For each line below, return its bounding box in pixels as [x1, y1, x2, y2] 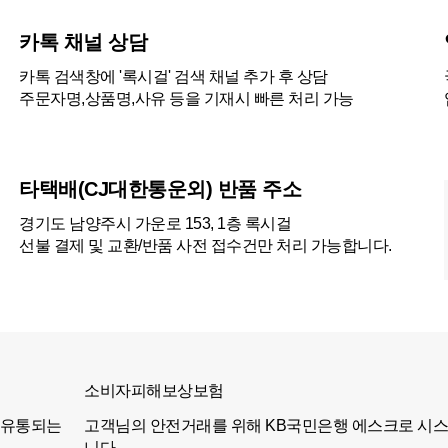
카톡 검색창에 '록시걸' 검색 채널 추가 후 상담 [19, 68, 328, 85]
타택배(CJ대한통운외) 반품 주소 [19, 178, 301, 200]
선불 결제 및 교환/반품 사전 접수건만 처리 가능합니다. [19, 237, 392, 254]
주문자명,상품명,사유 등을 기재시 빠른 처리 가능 [19, 90, 354, 107]
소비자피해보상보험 [84, 382, 224, 399]
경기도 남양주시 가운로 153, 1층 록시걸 [19, 215, 291, 232]
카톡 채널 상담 [19, 31, 147, 53]
